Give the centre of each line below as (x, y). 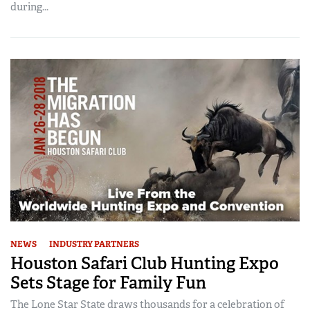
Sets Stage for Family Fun (108, 283)
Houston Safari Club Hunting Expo (145, 264)
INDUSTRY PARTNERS (94, 245)
